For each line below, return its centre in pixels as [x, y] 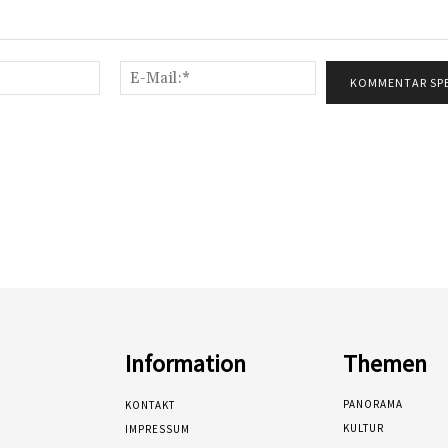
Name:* [124, 71]
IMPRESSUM [158, 429]
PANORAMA [372, 404]
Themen [384, 364]
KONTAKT [150, 405]
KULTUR [363, 428]
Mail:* [334, 92]
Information [186, 364]
